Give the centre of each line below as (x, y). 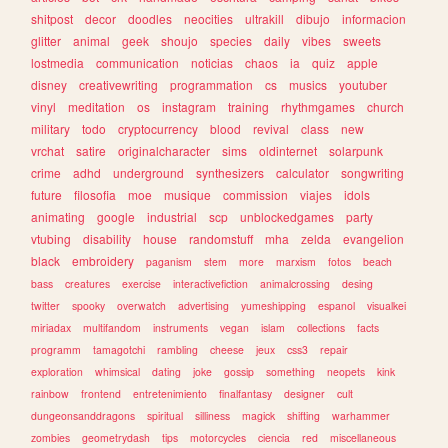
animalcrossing (295, 283)
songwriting (373, 172)
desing (358, 283)
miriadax (51, 327)
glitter (46, 40)
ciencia (274, 437)
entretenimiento (170, 393)
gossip (239, 371)
